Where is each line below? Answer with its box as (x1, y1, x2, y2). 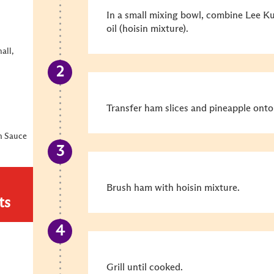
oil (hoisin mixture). (106, 24, 188, 34)
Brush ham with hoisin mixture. (106, 183, 240, 193)
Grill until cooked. (106, 262, 183, 272)
